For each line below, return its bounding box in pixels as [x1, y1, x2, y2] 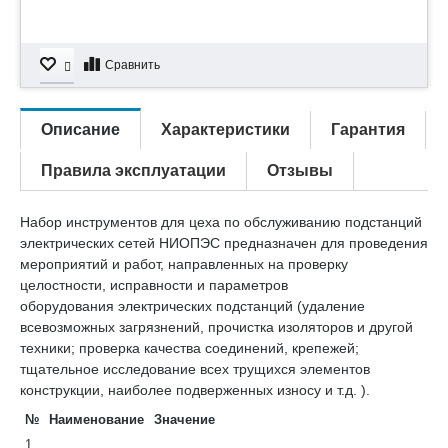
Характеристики [161, 121, 290, 138]
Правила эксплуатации [41, 162, 226, 179]
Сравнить [105, 58, 160, 72]
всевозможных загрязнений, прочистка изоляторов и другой [20, 319, 413, 335]
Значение [154, 412, 215, 427]
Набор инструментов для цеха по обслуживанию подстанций [20, 214, 422, 230]
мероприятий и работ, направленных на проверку [20, 256, 348, 272]
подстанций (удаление [216, 298, 365, 314]
